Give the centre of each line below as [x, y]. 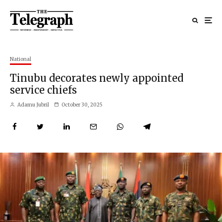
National [21, 59]
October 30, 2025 [82, 105]
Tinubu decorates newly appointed [97, 78]
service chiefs [43, 90]
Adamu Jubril [33, 105]
